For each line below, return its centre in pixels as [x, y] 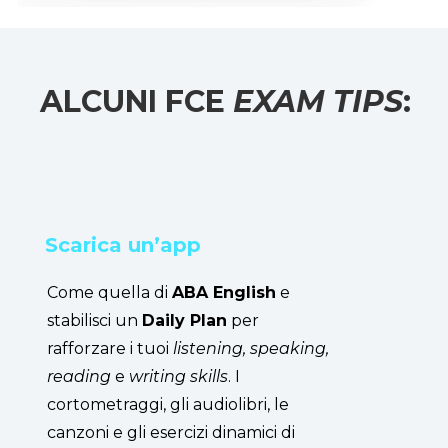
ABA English [224, 292]
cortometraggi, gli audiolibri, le [168, 404]
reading [79, 376]
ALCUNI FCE [136, 101]
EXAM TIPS [318, 101]
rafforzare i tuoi [110, 348]
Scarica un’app [123, 244]
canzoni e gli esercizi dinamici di [171, 432]
